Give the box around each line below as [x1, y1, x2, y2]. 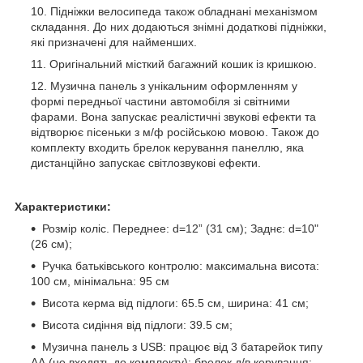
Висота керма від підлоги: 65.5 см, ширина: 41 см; [42, 296, 309, 310]
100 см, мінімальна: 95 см [31, 274, 169, 288]
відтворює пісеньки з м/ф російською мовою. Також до [31, 125, 319, 139]
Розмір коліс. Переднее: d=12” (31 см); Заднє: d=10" [42, 221, 318, 235]
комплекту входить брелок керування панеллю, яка [31, 140, 304, 154]
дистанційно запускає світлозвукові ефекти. [31, 156, 261, 169]
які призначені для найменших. [31, 35, 197, 49]
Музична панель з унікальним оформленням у [50, 79, 297, 92]
